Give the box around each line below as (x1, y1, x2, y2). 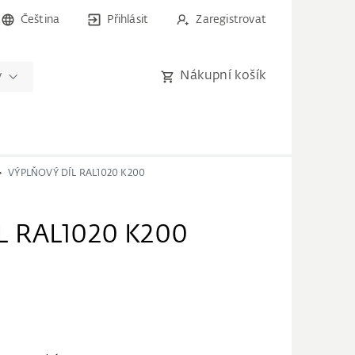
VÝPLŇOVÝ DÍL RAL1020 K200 (8, 169, 146, 178)
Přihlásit (107, 14, 149, 25)
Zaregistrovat (196, 14, 266, 25)
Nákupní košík (180, 70, 266, 82)
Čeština (20, 14, 60, 25)
